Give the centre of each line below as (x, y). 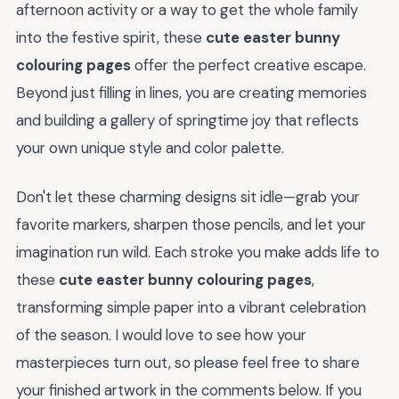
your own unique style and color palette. (150, 148)
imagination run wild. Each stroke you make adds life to (198, 252)
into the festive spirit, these (111, 38)
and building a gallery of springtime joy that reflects (187, 121)
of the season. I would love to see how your (161, 335)
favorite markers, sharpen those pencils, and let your (191, 224)
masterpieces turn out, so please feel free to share (188, 362)
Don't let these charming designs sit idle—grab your (188, 197)
